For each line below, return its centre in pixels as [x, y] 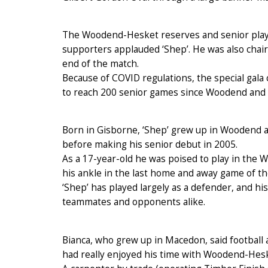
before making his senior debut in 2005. [150, 145]
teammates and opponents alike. [134, 202]
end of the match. [100, 64]
